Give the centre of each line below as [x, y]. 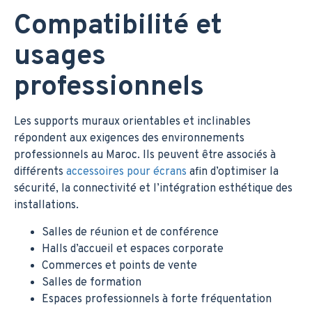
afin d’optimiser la [233, 172]
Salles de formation [92, 282]
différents [40, 172]
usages [60, 57]
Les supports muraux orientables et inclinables [132, 122]
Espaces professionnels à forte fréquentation [157, 299]
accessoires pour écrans [126, 172]
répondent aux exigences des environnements [129, 138]
